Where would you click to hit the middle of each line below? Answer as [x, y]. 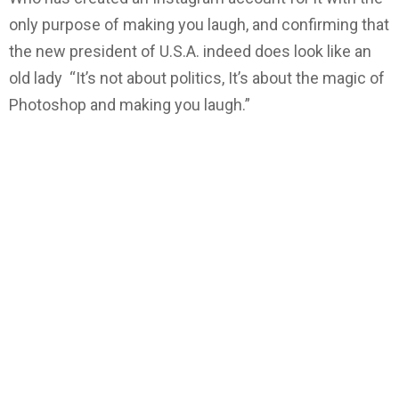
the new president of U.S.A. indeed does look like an [190, 51]
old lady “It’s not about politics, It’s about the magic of [197, 77]
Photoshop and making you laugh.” [130, 104]
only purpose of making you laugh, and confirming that [199, 24]
